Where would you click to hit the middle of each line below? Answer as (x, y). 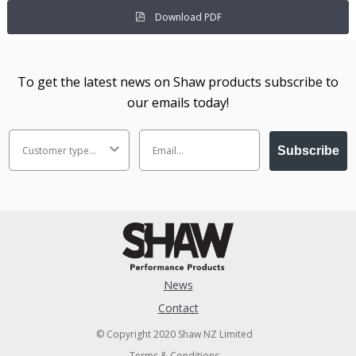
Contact (178, 308)
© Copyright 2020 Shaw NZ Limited (174, 335)
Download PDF (187, 17)
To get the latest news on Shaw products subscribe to (178, 82)
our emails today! (178, 103)
